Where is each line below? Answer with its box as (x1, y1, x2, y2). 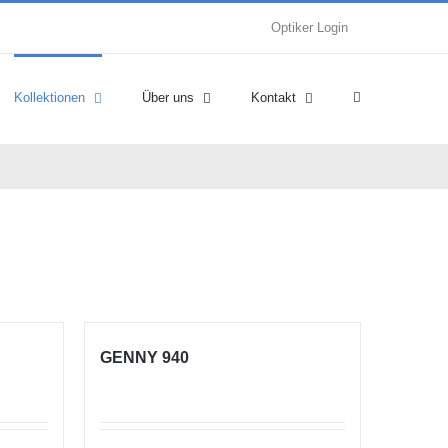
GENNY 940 (99, 349, 189, 366)
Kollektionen (14, 90, 85, 105)
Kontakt (251, 90, 296, 105)
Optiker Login (271, 20, 348, 35)
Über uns (142, 90, 194, 105)
